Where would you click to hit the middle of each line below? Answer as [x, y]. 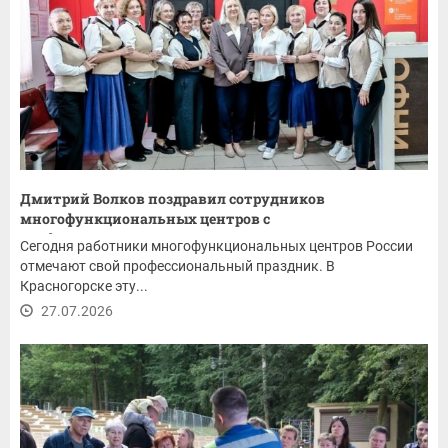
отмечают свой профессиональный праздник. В [177, 266]
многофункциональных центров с [145, 219]
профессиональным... [98, 239]
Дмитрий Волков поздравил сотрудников [172, 199]
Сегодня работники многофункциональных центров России [216, 246]
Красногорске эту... [84, 286]
